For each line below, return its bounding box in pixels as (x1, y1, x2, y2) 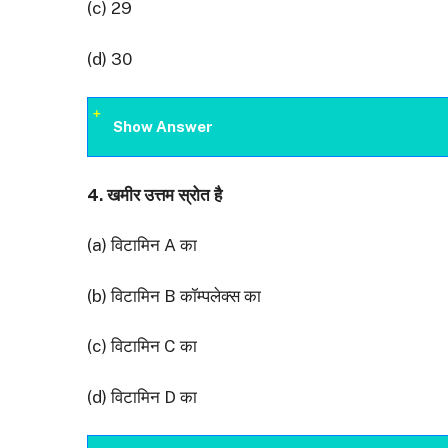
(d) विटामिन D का (87, 386, 197, 407)
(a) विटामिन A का (87, 235, 197, 256)
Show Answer (113, 118, 213, 136)
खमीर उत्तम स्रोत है (107, 184, 222, 205)
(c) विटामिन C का (87, 336, 197, 357)
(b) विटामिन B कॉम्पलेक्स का (87, 285, 261, 306)
